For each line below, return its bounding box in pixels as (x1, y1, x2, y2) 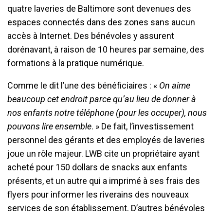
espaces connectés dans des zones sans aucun (7, 17, 195, 28)
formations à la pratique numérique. (7, 58, 144, 69)
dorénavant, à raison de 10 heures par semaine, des (7, 44, 204, 55)
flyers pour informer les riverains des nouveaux (7, 189, 189, 200)
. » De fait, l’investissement (91, 121, 194, 132)
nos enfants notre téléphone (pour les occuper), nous (7, 108, 207, 118)
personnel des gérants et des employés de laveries (7, 135, 205, 145)
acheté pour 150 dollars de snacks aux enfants (7, 162, 187, 173)
